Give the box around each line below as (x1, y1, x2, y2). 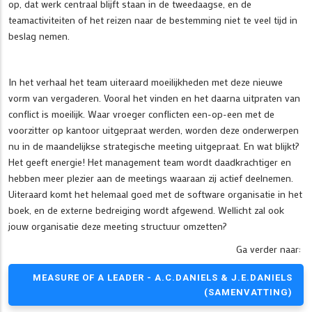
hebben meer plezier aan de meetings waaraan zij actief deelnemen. (8, 171, 293, 185)
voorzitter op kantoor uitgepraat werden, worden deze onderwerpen (8, 123, 299, 136)
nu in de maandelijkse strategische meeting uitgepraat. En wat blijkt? (8, 139, 299, 153)
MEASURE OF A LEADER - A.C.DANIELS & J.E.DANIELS (33, 272, 292, 283)
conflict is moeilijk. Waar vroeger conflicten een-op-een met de (8, 107, 274, 120)
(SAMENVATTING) (204, 286, 292, 297)
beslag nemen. (8, 29, 70, 42)
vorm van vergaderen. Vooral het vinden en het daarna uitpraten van (8, 91, 300, 104)
